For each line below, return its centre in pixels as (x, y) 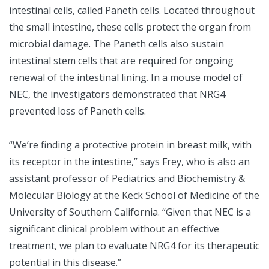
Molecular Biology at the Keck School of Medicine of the (134, 195)
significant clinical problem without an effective (114, 229)
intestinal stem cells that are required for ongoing (121, 61)
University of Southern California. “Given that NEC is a (130, 212)
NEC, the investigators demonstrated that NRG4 (117, 95)
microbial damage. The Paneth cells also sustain (116, 44)
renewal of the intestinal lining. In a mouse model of (126, 78)
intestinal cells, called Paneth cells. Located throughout (132, 11)
